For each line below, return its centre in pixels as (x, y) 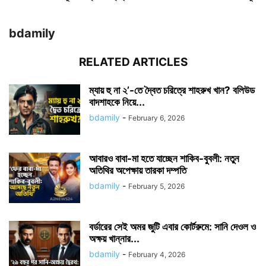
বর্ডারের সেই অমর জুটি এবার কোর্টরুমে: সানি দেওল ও (172, 227)
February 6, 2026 (156, 118)
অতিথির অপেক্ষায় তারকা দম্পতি (138, 170)
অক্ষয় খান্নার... (114, 238)
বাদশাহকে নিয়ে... (117, 102)
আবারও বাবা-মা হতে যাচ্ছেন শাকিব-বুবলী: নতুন (164, 158)
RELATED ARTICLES (133, 62)
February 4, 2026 (157, 254)
